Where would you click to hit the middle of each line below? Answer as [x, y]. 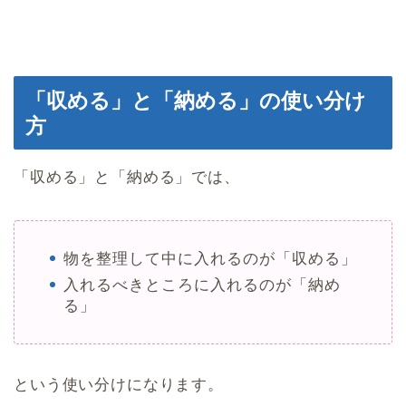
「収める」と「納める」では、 [127, 177]
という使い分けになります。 [119, 384]
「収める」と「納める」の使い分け [196, 100]
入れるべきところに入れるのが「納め [202, 285]
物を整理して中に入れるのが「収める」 [210, 258]
